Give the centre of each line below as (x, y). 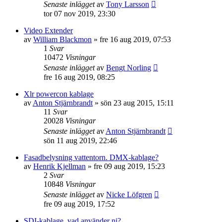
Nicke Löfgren (129, 194)
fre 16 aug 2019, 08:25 (79, 77)
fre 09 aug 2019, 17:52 (79, 204)
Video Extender (48, 30)
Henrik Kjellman (59, 166)
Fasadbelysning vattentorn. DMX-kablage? (91, 157)
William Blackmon (62, 39)
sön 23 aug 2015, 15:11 (137, 103)
